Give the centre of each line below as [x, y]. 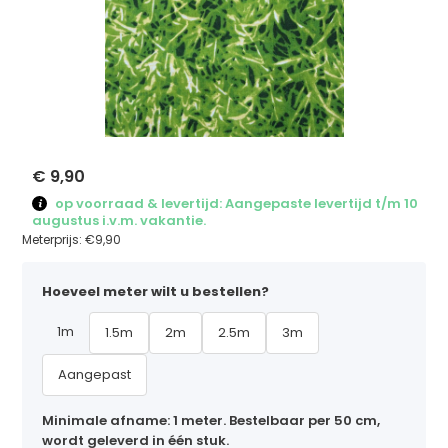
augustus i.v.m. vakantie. [119, 220]
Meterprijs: [54, 239]
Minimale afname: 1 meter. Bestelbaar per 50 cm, [211, 420]
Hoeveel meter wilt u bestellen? [156, 291]
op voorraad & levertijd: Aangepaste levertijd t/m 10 [235, 203]
